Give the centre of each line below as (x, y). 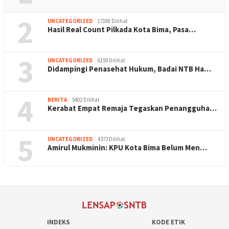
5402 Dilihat (86, 99)
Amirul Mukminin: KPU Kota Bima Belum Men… (127, 147)
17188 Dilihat (113, 21)
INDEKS (58, 222)
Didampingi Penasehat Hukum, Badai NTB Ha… (129, 68)
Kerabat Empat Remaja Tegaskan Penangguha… (132, 108)
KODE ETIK (169, 222)
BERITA (57, 99)
